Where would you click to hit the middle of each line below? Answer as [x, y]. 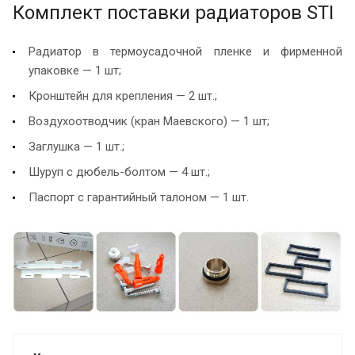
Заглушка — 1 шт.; [78, 146]
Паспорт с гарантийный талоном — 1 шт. [139, 197]
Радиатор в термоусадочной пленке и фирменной [185, 51]
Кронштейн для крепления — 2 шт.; [123, 95]
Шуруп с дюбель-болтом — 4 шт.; [119, 172]
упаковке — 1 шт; [75, 70]
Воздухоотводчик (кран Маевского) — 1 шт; [151, 121]
